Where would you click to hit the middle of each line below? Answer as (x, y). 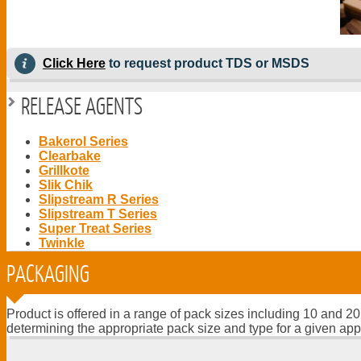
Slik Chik (66, 185)
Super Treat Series (95, 228)
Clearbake (70, 156)
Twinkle (62, 243)
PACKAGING (48, 272)
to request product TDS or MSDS (207, 63)
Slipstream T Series (98, 214)
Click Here (74, 63)
